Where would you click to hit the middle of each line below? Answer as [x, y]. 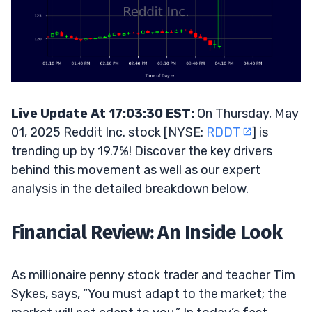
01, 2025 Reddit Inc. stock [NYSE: [109, 132]
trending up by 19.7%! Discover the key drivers [142, 151]
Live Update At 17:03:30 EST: [103, 113]
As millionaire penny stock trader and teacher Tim [153, 275]
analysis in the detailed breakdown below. [130, 188]
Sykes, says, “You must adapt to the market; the [149, 294]
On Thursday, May [247, 113]
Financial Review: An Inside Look [147, 232]
